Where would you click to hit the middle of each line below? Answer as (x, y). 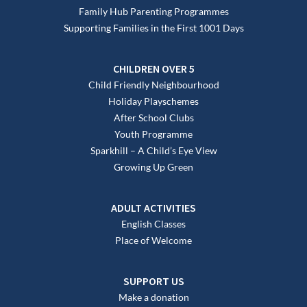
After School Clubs (153, 117)
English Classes (153, 223)
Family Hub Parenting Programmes (153, 11)
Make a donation (153, 297)
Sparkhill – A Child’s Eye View (153, 150)
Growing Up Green (153, 167)
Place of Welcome (153, 240)
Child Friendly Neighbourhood (153, 84)
